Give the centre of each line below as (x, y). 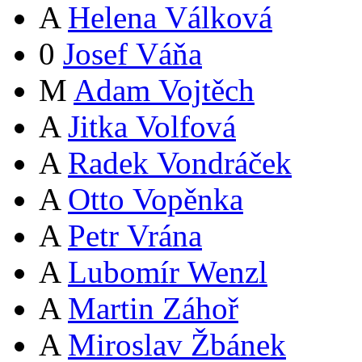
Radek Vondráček (180, 162)
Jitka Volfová (152, 126)
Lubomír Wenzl (168, 271)
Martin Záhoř (153, 308)
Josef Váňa (133, 53)
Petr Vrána (135, 235)
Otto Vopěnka (156, 199)
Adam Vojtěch (164, 90)
